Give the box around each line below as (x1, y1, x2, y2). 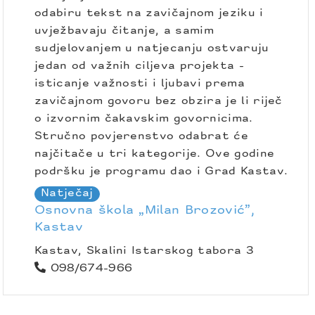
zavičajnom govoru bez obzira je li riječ (34, 95, 283, 107)
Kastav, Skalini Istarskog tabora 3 (34, 245, 254, 257)
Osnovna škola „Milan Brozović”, (34, 204, 255, 217)
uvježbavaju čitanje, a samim (34, 25, 214, 37)
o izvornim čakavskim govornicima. (34, 112, 253, 124)
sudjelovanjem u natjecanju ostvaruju (34, 42, 269, 54)
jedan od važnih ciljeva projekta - (34, 60, 244, 72)
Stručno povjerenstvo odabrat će (34, 130, 248, 142)
